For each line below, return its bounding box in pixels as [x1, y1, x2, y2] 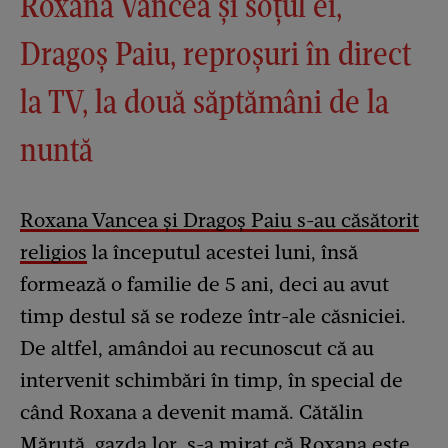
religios [20, 240, 87, 265]
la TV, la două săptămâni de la [20, 81, 389, 123]
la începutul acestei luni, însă [87, 240, 358, 265]
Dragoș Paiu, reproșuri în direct [20, 33, 411, 75]
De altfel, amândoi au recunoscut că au [20, 336, 374, 361]
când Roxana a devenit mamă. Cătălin [20, 400, 363, 425]
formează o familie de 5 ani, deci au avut [20, 272, 389, 297]
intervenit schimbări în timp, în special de [20, 368, 403, 393]
